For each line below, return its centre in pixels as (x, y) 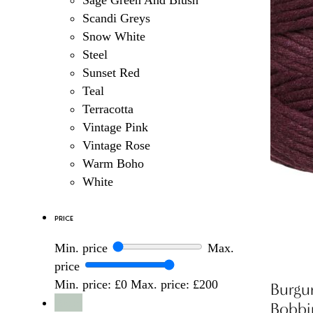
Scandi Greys (116, 19)
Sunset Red (111, 73)
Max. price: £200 (174, 285)
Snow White (114, 37)
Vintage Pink (115, 128)
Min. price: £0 (90, 285)
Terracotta (108, 109)
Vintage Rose (116, 146)
